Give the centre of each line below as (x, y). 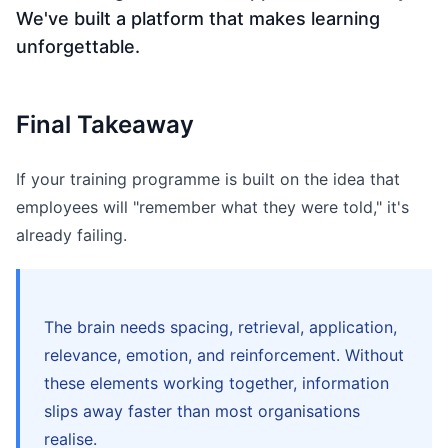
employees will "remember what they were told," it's (212, 207)
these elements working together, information (216, 383)
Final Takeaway (105, 125)
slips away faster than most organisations (202, 411)
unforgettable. (78, 47)
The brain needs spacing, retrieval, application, (220, 327)
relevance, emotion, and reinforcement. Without (224, 355)
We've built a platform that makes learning (198, 19)
